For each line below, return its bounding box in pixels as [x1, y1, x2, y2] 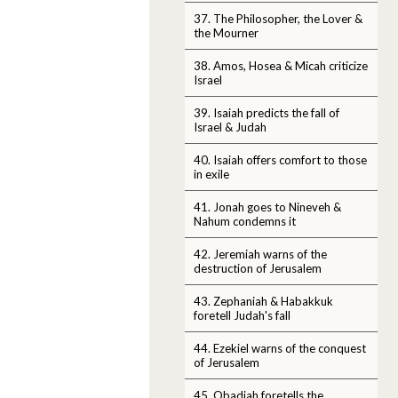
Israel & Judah [194, 119, 267, 134]
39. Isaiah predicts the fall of [194, 105, 339, 120]
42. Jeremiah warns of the [194, 246, 327, 261]
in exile [194, 166, 229, 181]
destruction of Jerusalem [194, 260, 322, 275]
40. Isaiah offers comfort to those [194, 152, 367, 167]
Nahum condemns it [194, 213, 296, 228]
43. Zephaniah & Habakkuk [194, 293, 333, 308]
